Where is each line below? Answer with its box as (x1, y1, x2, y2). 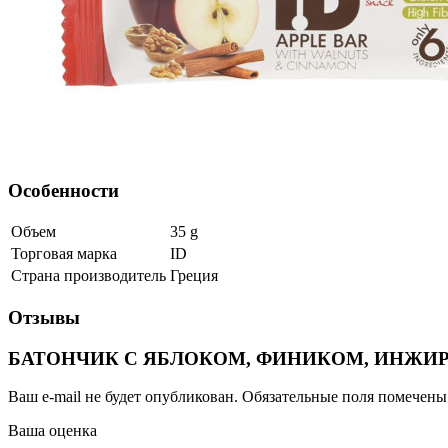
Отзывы (8, 306, 80, 328)
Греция (170, 267, 218, 285)
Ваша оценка (8, 422, 97, 440)
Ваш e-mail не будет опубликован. (8, 388, 238, 406)
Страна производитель (11, 267, 166, 285)
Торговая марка (11, 245, 117, 263)
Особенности (8, 179, 119, 201)
